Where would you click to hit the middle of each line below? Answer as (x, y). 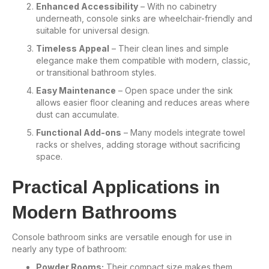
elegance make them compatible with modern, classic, (143, 60)
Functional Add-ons (79, 132)
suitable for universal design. (93, 30)
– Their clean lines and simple (169, 48)
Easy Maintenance (76, 90)
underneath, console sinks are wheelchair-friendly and (144, 18)
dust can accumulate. (77, 114)
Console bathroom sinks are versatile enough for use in (122, 237)
